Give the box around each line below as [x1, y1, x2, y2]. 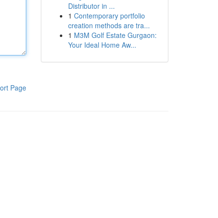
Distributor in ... [68, 1, 115, 11]
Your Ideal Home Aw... [68, 40, 136, 50]
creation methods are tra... [68, 20, 150, 30]
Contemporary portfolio [73, 11, 145, 20]
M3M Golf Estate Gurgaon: [73, 30, 157, 40]
